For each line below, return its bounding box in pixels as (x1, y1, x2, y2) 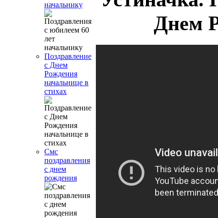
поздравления (44, 156, 90, 164)
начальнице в (44, 78, 89, 87)
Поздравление (44, 52, 91, 60)
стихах (44, 87, 67, 95)
